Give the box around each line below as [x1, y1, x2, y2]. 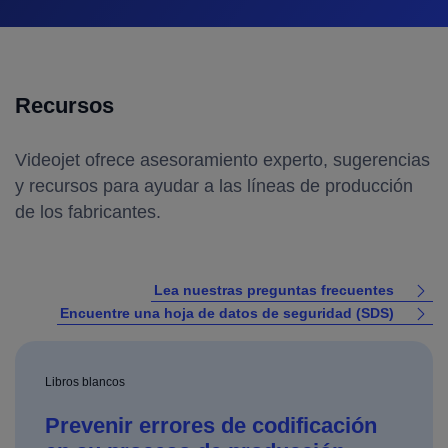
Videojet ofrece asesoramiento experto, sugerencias [15, 149, 430, 170]
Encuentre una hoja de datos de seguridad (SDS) [60, 305, 394, 322]
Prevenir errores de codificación [45, 413, 377, 439]
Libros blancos [45, 375, 125, 390]
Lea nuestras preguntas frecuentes [154, 281, 394, 298]
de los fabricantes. [15, 201, 161, 222]
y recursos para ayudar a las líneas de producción [15, 175, 413, 196]
